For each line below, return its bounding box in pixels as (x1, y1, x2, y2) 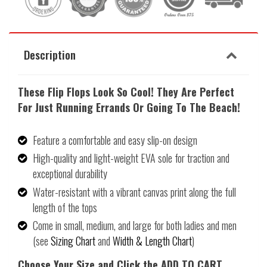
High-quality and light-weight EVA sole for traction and (33, 150, 229, 166)
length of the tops (33, 199, 97, 215)
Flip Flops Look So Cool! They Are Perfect (48, 83, 234, 100)
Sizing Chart (51, 233, 95, 249)
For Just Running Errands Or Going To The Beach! (18, 99, 240, 115)
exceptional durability (33, 166, 107, 182)
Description (24, 45, 76, 63)
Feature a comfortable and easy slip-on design (33, 132, 197, 148)
